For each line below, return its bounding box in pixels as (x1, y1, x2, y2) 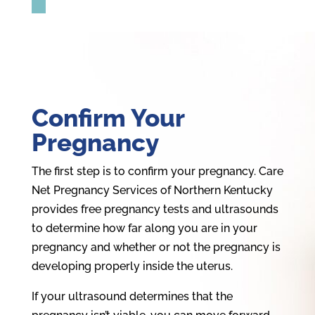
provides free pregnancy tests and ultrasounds (31, 202, 278, 216)
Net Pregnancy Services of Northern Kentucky (31, 183, 273, 197)
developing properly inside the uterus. (31, 259, 236, 273)
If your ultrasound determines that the (31, 289, 233, 303)
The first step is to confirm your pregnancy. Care (31, 164, 283, 178)
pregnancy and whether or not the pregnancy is (31, 240, 281, 254)
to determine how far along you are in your (31, 221, 257, 235)
